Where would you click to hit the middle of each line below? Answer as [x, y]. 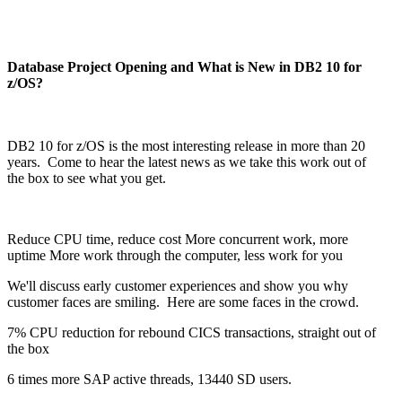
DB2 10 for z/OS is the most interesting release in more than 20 [186, 146]
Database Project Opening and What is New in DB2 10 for [184, 67]
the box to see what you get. [87, 178]
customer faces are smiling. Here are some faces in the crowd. [183, 302]
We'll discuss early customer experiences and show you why [178, 286]
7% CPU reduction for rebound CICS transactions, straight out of [192, 332]
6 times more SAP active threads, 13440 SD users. [151, 379]
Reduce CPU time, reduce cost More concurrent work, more [178, 239]
